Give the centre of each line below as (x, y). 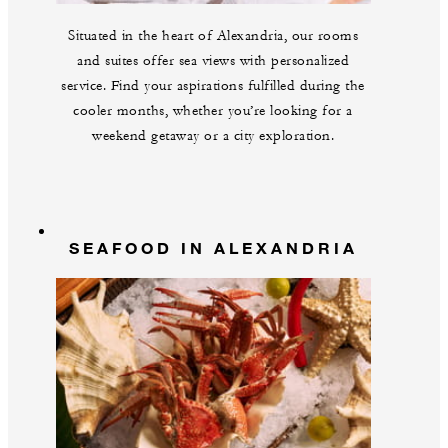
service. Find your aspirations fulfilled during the (213, 86)
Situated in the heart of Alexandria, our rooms (213, 36)
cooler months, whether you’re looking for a (213, 111)
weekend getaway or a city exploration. (213, 136)
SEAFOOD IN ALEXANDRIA (213, 248)
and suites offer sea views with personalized (213, 61)
